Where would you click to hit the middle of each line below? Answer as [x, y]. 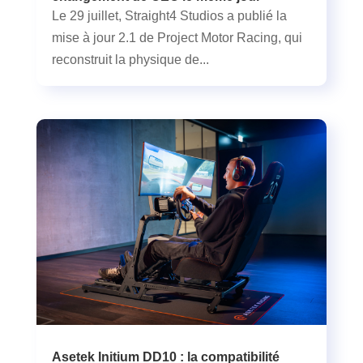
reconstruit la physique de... [130, 59]
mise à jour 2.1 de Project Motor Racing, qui [177, 37]
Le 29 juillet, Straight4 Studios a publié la [169, 15]
